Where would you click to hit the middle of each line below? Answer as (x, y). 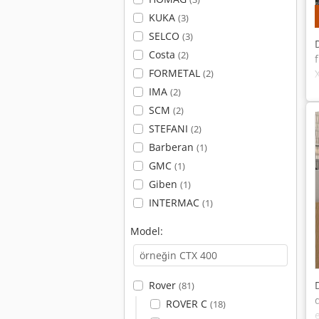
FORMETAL (176, 73)
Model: (147, 231)
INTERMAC (175, 203)
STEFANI (169, 129)
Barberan (172, 147)
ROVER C (188, 304)
